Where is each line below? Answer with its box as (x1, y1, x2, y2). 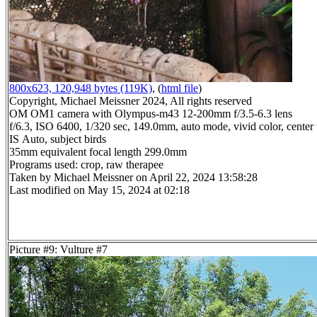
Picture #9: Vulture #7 (9, 243, 108, 256)
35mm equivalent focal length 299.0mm (9, 146, 187, 158)
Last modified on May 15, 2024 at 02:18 (9, 184, 190, 197)
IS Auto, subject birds (9, 133, 106, 146)
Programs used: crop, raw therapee (9, 158, 163, 171)
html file (161, 82, 198, 95)
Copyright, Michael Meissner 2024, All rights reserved (9, 95, 252, 108)
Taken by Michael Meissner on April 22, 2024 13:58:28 (9, 171, 258, 184)
